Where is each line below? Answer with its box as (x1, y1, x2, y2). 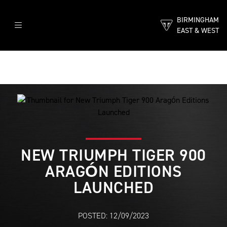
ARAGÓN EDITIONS (45, 161, 182, 182)
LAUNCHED (73, 177, 154, 198)
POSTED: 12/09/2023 (78, 210, 149, 221)
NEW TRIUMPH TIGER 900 (21, 144, 206, 166)
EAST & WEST (177, 25, 219, 35)
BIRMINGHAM (177, 15, 219, 25)
